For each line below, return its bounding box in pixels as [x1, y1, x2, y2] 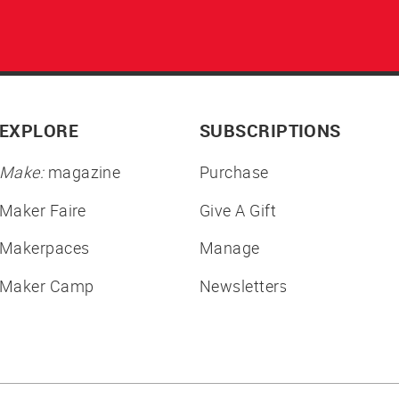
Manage [199, 237, 260, 259]
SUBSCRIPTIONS [199, 118, 341, 143]
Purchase [199, 161, 269, 183]
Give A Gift [199, 199, 276, 221]
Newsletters [199, 274, 288, 297]
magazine [44, 161, 121, 183]
